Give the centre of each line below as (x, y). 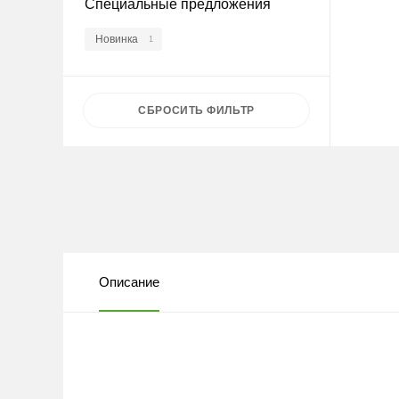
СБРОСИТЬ (173, 110)
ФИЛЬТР (231, 110)
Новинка (117, 39)
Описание (129, 282)
